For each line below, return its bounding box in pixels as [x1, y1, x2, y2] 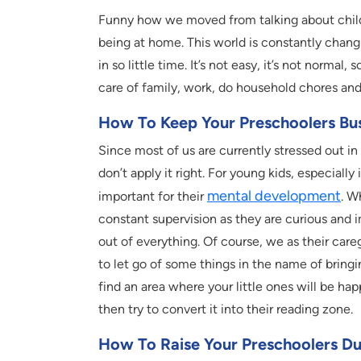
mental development [207, 186, 341, 205]
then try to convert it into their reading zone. [98, 301, 353, 317]
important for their [98, 188, 207, 204]
